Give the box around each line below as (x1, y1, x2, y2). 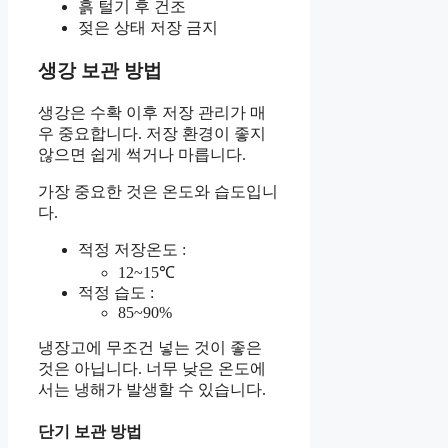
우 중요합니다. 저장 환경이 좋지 (38, 124, 266, 142)
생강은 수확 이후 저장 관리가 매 (38, 103, 266, 121)
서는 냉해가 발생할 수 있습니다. (38, 380, 266, 398)
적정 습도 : (78, 283, 154, 301)
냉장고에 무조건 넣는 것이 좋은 (38, 338, 262, 356)
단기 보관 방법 (38, 422, 142, 440)
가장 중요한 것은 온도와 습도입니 (38, 182, 278, 200)
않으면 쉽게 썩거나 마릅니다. (38, 145, 246, 163)
